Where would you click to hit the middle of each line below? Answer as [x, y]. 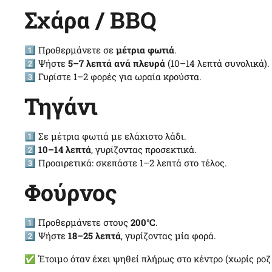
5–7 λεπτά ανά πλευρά [117, 63]
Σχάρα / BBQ [90, 20]
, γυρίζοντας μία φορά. [168, 236]
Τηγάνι [61, 106]
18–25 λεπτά [94, 236]
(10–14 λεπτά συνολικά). [217, 63]
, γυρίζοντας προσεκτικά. [144, 149]
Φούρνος [71, 192]
